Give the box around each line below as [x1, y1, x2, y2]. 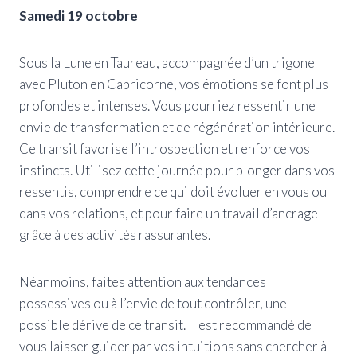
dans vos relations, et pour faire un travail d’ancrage [19, 204, 318, 222]
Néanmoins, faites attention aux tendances [19, 273, 266, 290]
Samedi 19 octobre [19, 6, 138, 24]
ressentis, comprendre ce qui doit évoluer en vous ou [19, 182, 327, 200]
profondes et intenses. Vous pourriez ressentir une [19, 96, 316, 114]
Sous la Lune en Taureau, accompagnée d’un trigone [19, 53, 315, 71]
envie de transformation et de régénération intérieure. [19, 118, 335, 135]
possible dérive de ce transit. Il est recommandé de [19, 316, 312, 333]
